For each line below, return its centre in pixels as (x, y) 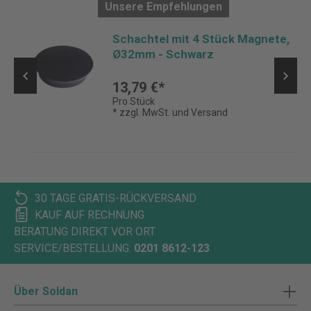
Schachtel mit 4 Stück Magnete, (201, 39)
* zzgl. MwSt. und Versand (170, 113)
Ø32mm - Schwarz (163, 54)
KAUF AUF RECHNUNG (90, 215)
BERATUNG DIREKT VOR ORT (85, 232)
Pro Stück (134, 102)
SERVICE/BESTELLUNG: (73, 249)
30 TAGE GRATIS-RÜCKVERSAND (116, 199)
